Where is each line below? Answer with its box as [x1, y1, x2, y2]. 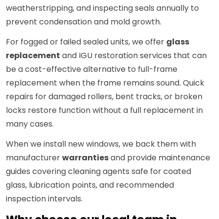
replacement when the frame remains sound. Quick [6, 77, 204, 89]
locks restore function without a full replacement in [6, 105, 203, 116]
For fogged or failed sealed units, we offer [6, 36, 166, 48]
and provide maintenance [109, 152, 210, 164]
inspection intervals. [6, 193, 83, 205]
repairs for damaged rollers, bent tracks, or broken [6, 91, 202, 103]
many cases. [6, 118, 54, 130]
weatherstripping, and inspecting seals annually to [6, 2, 199, 14]
